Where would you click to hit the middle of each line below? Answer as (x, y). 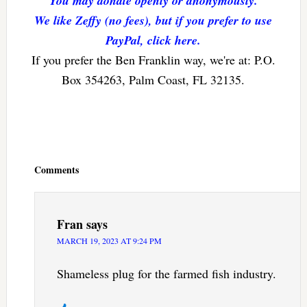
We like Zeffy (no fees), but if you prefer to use (153, 21)
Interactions (38, 158)
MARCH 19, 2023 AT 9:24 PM (109, 241)
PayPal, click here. (153, 40)
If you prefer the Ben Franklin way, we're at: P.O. (153, 60)
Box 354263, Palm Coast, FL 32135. (153, 80)
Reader (25, 144)
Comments (56, 170)
